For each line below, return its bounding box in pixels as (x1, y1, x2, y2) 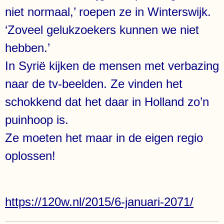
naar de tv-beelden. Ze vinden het (5, 77, 182, 90)
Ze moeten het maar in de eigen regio (5, 131, 203, 144)
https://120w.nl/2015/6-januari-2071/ (5, 195, 193, 208)
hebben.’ (5, 41, 50, 54)
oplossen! (5, 149, 55, 162)
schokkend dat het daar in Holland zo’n (5, 95, 209, 108)
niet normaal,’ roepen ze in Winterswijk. (5, 5, 211, 18)
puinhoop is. (5, 113, 68, 126)
